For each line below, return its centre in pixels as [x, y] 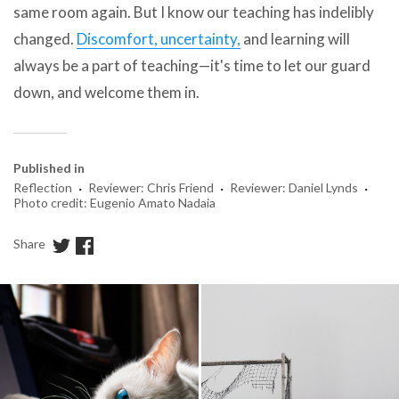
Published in [49, 167]
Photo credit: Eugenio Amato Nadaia [114, 202]
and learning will [295, 38]
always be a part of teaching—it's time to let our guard [192, 65]
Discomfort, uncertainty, [159, 38]
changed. [45, 38]
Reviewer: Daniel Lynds [294, 187]
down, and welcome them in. [106, 92]
